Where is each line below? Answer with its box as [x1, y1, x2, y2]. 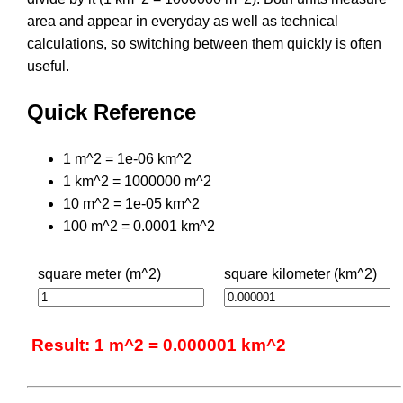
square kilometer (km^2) [224, 265, 377, 282]
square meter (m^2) [38, 265, 161, 282]
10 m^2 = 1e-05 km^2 [63, 195, 200, 211]
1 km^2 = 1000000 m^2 [63, 173, 211, 189]
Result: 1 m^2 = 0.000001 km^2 [31, 335, 286, 354]
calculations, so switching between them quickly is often [27, 35, 381, 51]
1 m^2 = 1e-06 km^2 [63, 150, 192, 166]
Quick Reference [27, 99, 196, 124]
